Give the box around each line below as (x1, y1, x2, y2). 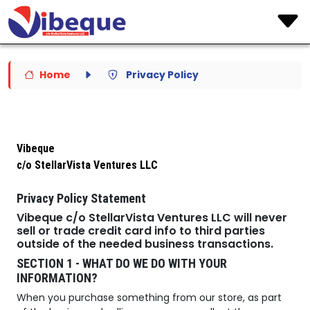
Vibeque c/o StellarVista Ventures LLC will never (17, 210, 287, 226)
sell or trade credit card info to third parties (17, 223, 265, 239)
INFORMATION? (17, 271, 98, 286)
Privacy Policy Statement (17, 191, 146, 206)
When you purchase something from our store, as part (17, 291, 282, 305)
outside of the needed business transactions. (17, 236, 273, 253)
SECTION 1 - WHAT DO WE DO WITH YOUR (17, 256, 227, 271)
